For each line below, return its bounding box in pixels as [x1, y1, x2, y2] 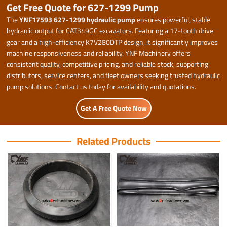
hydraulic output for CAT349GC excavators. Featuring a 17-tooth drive [7, 25, 214, 36]
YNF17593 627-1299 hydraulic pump [19, 14, 136, 25]
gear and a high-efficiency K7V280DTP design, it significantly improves [7, 36, 218, 47]
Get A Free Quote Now [80, 102, 147, 113]
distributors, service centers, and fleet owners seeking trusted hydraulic [7, 69, 220, 81]
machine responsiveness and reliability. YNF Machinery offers [7, 47, 191, 58]
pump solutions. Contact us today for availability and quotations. [7, 81, 197, 92]
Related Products [77, 133, 150, 149]
